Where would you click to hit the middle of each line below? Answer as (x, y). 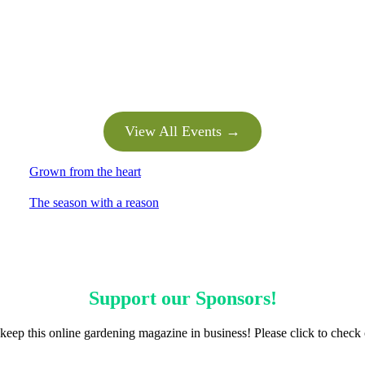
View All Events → (182, 132)
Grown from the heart (85, 172)
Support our (142, 299)
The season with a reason (94, 203)
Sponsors (233, 299)
